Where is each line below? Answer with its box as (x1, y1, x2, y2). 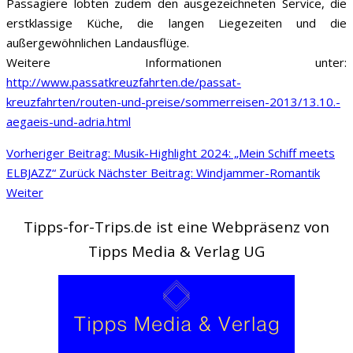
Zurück (59, 164, 95, 180)
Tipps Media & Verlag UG (88, 240, 265, 261)
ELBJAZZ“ (6, 164, 59, 180)
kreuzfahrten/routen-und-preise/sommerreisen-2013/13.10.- (6, 93, 340, 110)
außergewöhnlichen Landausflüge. (6, 34, 189, 50)
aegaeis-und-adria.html (6, 113, 131, 129)
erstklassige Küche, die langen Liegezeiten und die (6, 14, 347, 31)
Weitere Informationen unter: (6, 54, 347, 70)
